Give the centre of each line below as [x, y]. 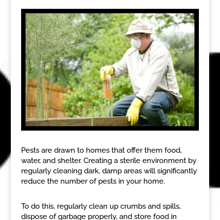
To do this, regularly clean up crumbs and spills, [101, 206]
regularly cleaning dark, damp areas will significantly [109, 171]
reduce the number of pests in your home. [93, 181]
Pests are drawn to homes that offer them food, [101, 150]
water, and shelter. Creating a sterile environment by [109, 160]
